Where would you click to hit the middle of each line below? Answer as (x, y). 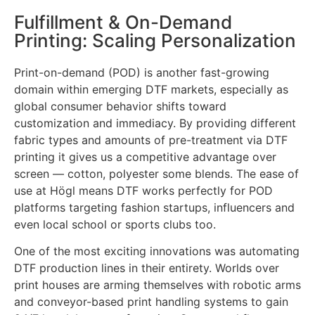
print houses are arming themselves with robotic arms (157, 285)
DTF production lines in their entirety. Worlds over (147, 268)
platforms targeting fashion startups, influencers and (154, 208)
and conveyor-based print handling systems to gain (151, 302)
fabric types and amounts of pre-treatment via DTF (151, 140)
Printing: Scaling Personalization (155, 41)
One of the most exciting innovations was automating (157, 251)
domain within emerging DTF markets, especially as (151, 90)
